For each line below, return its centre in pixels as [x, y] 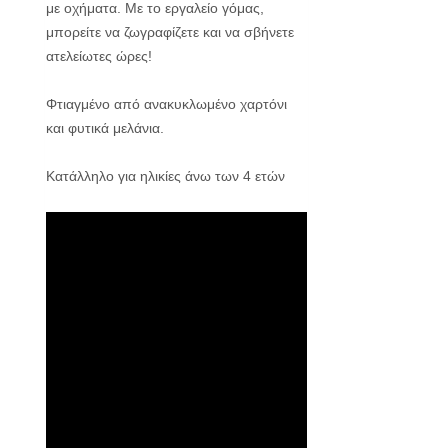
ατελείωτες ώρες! [99, 56]
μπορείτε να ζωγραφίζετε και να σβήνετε [170, 32]
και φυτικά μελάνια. [105, 128]
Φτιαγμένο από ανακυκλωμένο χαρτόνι [166, 104]
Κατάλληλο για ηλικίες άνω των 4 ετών [165, 176]
